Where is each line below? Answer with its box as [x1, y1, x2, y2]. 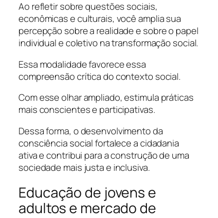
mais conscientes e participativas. [18, 103, 155, 116]
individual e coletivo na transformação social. [18, 36, 199, 50]
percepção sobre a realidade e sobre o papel [18, 24, 199, 37]
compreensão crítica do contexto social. [18, 70, 181, 83]
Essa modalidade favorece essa [18, 57, 146, 71]
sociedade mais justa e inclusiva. [18, 161, 150, 174]
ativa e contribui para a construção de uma [18, 148, 189, 162]
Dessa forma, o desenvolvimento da [18, 124, 163, 137]
